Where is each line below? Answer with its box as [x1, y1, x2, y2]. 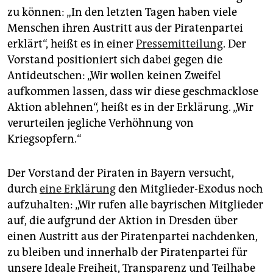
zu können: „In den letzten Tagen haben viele [7, 5, 237, 19]
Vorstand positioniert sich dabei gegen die [7, 53, 222, 67]
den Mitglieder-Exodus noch [116, 182, 263, 196]
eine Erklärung [40, 182, 116, 196]
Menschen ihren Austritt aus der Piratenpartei [7, 21, 243, 35]
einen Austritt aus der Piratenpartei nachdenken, [7, 230, 258, 244]
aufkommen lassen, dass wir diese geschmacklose [7, 85, 258, 99]
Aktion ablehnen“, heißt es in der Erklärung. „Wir [7, 101, 253, 115]
